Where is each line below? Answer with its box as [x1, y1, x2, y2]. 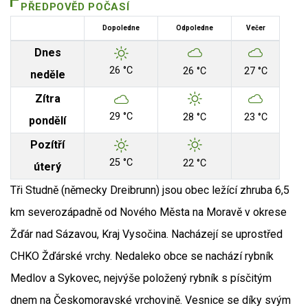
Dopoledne [102, 24, 140, 32]
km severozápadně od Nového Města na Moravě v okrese [10, 206, 287, 219]
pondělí [29, 114, 66, 128]
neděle [30, 68, 65, 82]
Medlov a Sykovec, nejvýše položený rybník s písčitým [10, 272, 272, 285]
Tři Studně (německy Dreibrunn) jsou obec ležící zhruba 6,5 [10, 184, 289, 197]
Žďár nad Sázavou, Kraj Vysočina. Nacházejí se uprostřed [10, 228, 283, 241]
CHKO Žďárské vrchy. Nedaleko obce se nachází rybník [10, 250, 274, 263]
